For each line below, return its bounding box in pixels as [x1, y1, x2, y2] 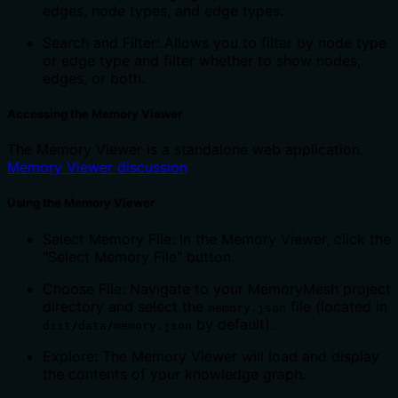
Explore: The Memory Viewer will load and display [43, 346, 379, 365]
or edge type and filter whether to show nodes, [43, 51, 361, 69]
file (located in [286, 297, 387, 315]
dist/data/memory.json [43, 318, 192, 332]
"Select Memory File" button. [43, 247, 235, 266]
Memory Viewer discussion [7, 158, 187, 177]
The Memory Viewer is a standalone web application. [7, 140, 363, 159]
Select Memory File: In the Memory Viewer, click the [43, 229, 391, 248]
